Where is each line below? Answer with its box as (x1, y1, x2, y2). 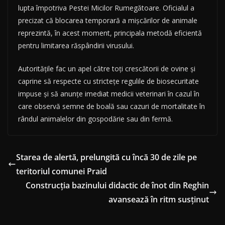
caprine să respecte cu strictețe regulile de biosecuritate (18, 76, 199, 86)
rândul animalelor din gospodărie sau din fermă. (18, 114, 173, 124)
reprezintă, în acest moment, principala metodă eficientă (18, 28, 202, 38)
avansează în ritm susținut (108, 193, 209, 205)
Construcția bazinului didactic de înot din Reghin (26, 179, 209, 191)
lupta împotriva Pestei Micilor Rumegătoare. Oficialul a (18, 3, 194, 13)
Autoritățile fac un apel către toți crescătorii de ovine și (18, 63, 195, 73)
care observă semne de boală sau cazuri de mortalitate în (18, 101, 205, 111)
